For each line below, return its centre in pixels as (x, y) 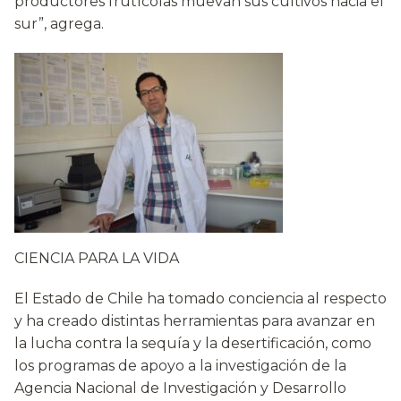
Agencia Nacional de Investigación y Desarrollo (180, 388)
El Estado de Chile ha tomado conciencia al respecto (200, 299)
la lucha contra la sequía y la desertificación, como (193, 344)
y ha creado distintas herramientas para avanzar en (195, 321)
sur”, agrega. (59, 24)
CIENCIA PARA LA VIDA (97, 259)
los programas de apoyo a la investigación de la (180, 366)
